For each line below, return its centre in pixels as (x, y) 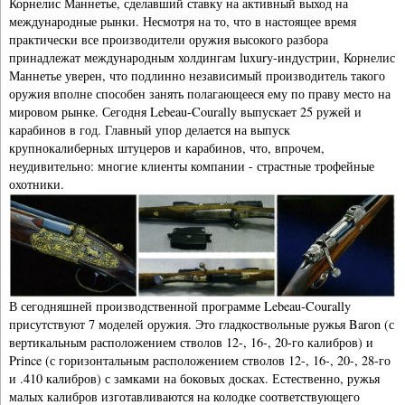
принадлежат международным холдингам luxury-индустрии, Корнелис (202, 57)
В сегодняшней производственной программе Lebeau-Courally (180, 306)
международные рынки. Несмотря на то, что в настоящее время (183, 21)
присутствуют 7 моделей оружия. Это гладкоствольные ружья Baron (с (202, 325)
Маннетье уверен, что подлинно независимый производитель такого (197, 75)
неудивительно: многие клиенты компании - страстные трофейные (192, 165)
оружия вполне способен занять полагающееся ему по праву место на (200, 93)
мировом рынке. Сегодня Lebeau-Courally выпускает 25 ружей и (185, 111)
